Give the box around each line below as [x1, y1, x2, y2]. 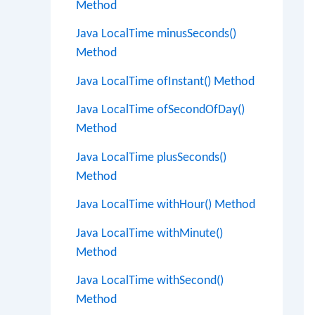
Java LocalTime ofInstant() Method [76, 75, 255, 89]
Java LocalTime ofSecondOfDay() [76, 103, 245, 117]
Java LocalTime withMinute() [76, 226, 223, 240]
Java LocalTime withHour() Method [76, 198, 255, 212]
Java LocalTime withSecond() [76, 274, 224, 288]
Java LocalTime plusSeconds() [76, 150, 226, 165]
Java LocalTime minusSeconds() [76, 27, 236, 41]
